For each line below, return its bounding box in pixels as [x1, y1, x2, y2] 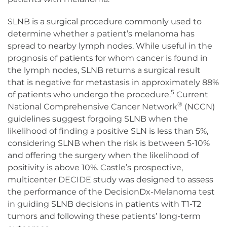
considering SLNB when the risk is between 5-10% [8, 138, 210, 148]
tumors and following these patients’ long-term [8, 211, 201, 221]
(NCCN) [182, 102, 215, 112]
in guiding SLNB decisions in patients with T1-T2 [8, 199, 201, 209]
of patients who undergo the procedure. [8, 90, 171, 100]
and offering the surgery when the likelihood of [8, 150, 199, 161]
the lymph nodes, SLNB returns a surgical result [8, 65, 201, 75]
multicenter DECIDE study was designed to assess [8, 175, 213, 185]
